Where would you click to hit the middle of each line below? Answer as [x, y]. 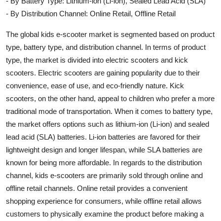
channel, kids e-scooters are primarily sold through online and [104, 175]
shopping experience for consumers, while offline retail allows [104, 201]
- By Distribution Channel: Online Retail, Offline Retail [91, 13]
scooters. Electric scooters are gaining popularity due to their [103, 73]
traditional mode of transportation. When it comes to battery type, [109, 111]
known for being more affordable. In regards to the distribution [104, 162]
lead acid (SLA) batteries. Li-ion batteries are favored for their [103, 137]
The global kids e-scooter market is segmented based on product [110, 34]
